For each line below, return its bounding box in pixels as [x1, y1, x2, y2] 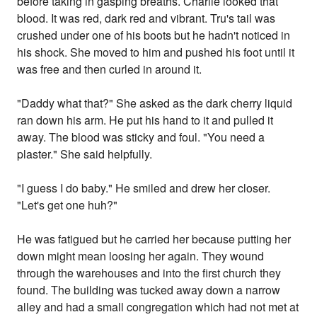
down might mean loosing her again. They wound [17, 248, 265, 265]
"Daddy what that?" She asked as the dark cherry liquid [17, 95, 293, 112]
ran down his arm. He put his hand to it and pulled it [17, 112, 274, 129]
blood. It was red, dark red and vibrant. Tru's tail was [17, 10, 276, 27]
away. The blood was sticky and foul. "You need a [17, 129, 265, 146]
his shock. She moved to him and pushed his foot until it [17, 44, 295, 61]
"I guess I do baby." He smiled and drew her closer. [17, 180, 271, 197]
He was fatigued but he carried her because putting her [17, 231, 292, 248]
